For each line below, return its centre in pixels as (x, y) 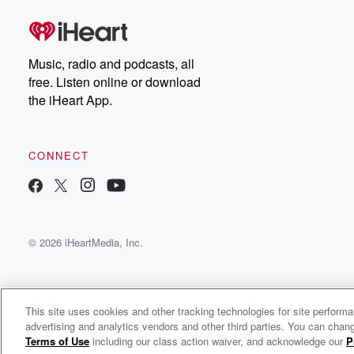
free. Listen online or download (115, 82)
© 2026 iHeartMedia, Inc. (86, 242)
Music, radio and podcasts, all (111, 64)
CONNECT (59, 155)
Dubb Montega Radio (113, 327)
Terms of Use (57, 341)
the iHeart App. (70, 100)
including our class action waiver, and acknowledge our (218, 341)
